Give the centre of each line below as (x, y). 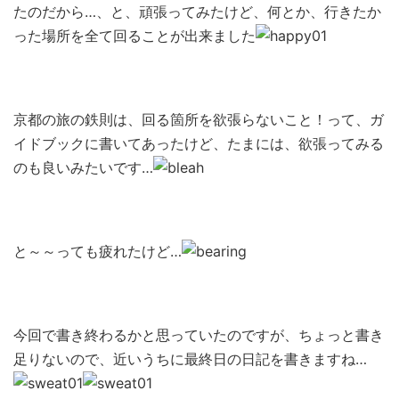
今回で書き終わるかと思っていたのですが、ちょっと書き (199, 335)
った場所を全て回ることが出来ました (134, 36)
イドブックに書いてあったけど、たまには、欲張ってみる (199, 143)
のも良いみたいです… (83, 167)
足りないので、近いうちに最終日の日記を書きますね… (190, 359)
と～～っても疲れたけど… (98, 251)
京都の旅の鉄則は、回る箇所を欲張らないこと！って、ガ (199, 119)
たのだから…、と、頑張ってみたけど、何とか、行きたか (197, 12)
